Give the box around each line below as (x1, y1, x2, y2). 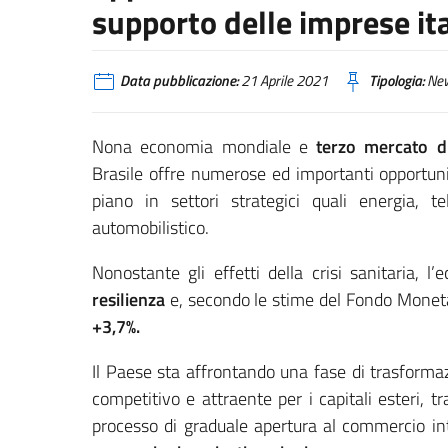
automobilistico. (92, 213, 209, 241)
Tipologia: (369, 69, 424, 92)
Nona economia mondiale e (92, 132, 317, 160)
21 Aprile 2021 (238, 69, 328, 92)
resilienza (92, 285, 165, 313)
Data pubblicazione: (120, 69, 238, 92)
